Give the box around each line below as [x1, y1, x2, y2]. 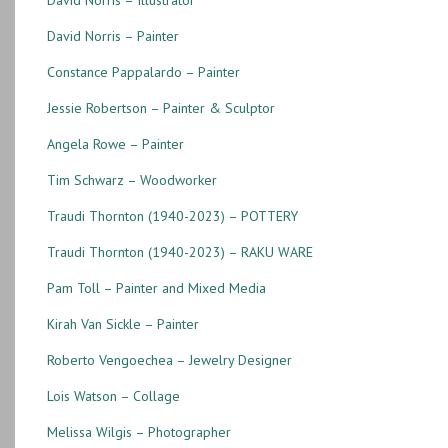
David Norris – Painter [46, 26, 179, 45]
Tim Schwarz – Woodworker [46, 170, 217, 189]
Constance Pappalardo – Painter [46, 62, 240, 81]
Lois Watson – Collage [46, 386, 180, 405]
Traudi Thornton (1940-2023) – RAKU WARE [46, 242, 313, 261]
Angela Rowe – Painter [46, 134, 184, 153]
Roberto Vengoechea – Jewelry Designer [46, 350, 292, 369]
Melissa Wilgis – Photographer [46, 422, 231, 441]
